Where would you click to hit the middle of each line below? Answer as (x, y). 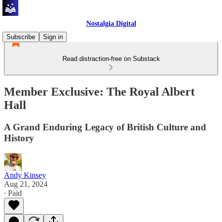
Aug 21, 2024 (26, 184)
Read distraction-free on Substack (111, 59)
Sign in (53, 37)
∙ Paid (13, 193)
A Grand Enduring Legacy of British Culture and (105, 127)
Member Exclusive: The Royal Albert (99, 91)
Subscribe (21, 37)
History (19, 138)
